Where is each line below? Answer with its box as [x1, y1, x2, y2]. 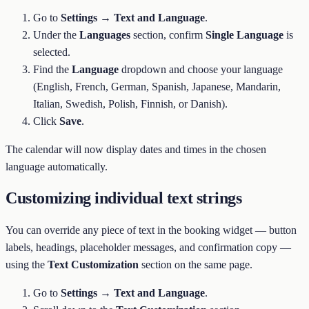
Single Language [206, 28, 283, 41]
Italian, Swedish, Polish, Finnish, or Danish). [33, 97, 228, 110]
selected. [33, 46, 70, 58]
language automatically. [6, 160, 108, 172]
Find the [33, 63, 72, 75]
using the [6, 258, 48, 270]
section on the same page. [139, 258, 252, 270]
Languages [79, 28, 130, 41]
